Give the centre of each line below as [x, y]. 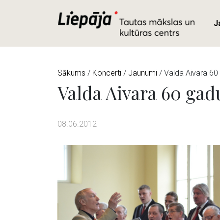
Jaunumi [143, 73]
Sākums [71, 73]
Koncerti [107, 73]
